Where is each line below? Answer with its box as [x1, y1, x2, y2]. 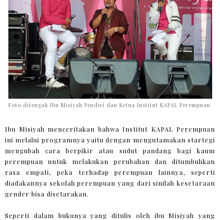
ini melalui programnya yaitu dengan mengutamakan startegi [5, 135, 215, 144]
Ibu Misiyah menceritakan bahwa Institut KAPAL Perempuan [5, 124, 215, 133]
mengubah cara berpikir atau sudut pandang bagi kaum [5, 146, 215, 155]
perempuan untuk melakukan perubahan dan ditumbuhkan [5, 157, 215, 165]
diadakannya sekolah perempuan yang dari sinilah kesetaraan [5, 178, 215, 187]
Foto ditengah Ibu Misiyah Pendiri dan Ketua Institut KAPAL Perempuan [8, 102, 212, 109]
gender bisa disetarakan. [5, 189, 89, 198]
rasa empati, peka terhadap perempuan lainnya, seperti [5, 167, 215, 176]
